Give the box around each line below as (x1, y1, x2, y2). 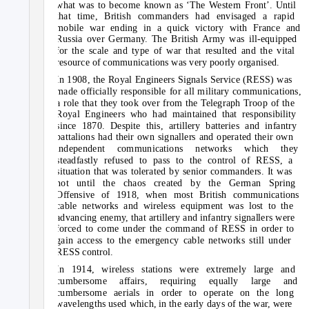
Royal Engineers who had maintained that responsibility (56, 108, 297, 120)
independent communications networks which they (56, 143, 299, 154)
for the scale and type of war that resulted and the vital (56, 45, 295, 57)
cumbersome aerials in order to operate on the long (56, 286, 294, 298)
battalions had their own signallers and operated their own (56, 131, 294, 143)
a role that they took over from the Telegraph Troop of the (56, 97, 295, 108)
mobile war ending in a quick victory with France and (56, 21, 301, 33)
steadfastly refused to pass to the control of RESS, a (56, 154, 293, 166)
